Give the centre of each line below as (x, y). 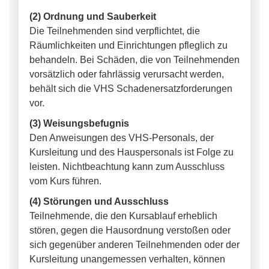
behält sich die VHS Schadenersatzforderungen (131, 89)
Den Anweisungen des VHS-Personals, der (122, 138)
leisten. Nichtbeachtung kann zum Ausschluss (127, 167)
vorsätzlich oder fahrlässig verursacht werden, (127, 74)
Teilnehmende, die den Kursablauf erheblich (123, 216)
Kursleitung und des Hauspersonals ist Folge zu (131, 152)
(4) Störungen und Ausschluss (99, 201)
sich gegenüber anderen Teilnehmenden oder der (134, 245)
